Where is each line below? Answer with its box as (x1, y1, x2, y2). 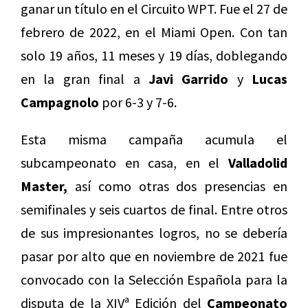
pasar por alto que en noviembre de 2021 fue (21, 247, 287, 265)
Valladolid (228, 154, 287, 172)
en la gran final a (21, 70, 148, 88)
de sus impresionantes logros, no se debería (21, 224, 287, 242)
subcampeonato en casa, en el (21, 154, 228, 172)
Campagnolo (21, 93, 99, 111)
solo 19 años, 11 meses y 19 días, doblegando (21, 47, 287, 65)
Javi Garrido (148, 70, 229, 88)
